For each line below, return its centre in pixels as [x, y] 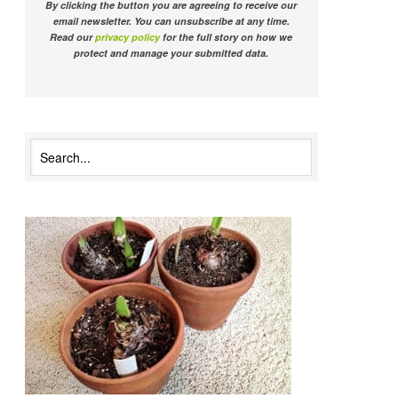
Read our [73, 37]
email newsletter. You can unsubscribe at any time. [171, 21]
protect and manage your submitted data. [171, 53]
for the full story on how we [227, 37]
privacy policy [128, 37]
